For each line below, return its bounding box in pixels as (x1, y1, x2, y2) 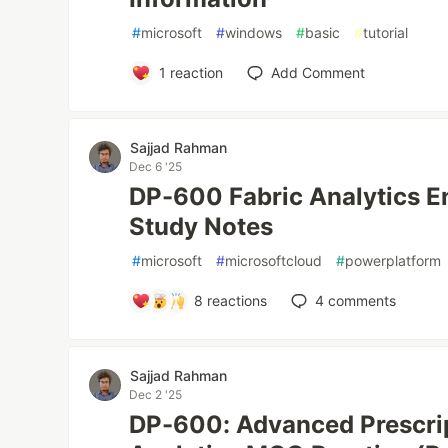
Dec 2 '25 (129, 387, 183, 402)
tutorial (363, 24, 409, 41)
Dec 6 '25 (129, 159, 183, 174)
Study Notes (129, 212, 274, 241)
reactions (202, 292, 267, 309)
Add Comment (270, 64, 365, 81)
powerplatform (345, 252, 442, 269)
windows (225, 24, 283, 41)
